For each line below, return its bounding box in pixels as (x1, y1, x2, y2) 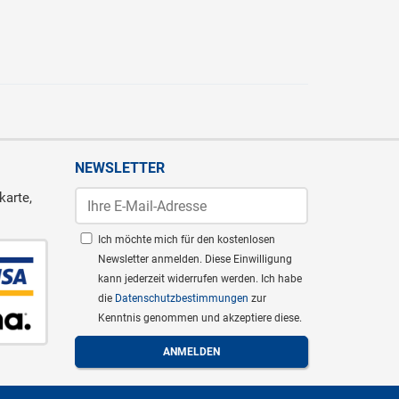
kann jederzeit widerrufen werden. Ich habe (97, 273, 302, 286)
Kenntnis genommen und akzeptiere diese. (97, 312, 302, 325)
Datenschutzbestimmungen (114, 292, 251, 305)
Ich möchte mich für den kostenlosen (97, 233, 275, 247)
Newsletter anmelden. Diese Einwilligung (97, 253, 292, 266)
